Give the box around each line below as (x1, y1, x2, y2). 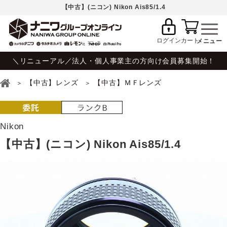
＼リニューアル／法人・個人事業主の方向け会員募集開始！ (12, 56, 215, 65)
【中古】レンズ (25, 79, 79, 87)
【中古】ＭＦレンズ (94, 79, 162, 87)
